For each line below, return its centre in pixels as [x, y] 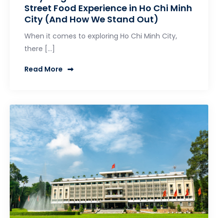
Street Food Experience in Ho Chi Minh [108, 8]
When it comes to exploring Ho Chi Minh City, [101, 36]
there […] [40, 48]
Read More [44, 69]
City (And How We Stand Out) [91, 19]
